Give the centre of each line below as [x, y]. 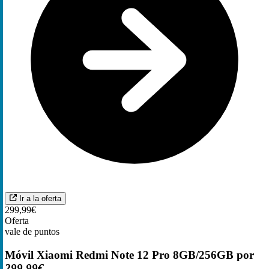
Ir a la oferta [40, 198]
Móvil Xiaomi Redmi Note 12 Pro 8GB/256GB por [129, 255]
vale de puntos [32, 231]
